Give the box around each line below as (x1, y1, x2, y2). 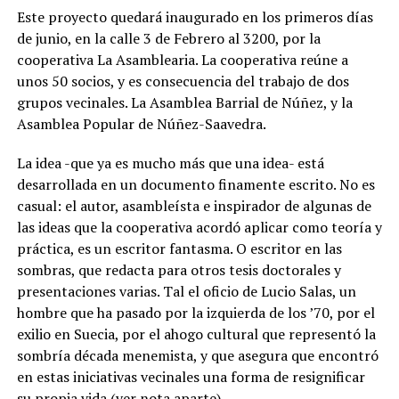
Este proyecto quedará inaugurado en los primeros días (16, 6, 373, 27)
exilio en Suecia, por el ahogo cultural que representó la (16, 323, 376, 344)
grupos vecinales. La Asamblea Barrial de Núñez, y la (16, 92, 353, 112)
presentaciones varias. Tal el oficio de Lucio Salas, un (16, 281, 356, 301)
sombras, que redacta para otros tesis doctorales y (16, 259, 341, 280)
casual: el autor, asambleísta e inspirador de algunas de (16, 195, 371, 216)
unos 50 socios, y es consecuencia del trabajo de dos (16, 70, 349, 91)
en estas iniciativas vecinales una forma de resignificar (16, 366, 365, 387)
